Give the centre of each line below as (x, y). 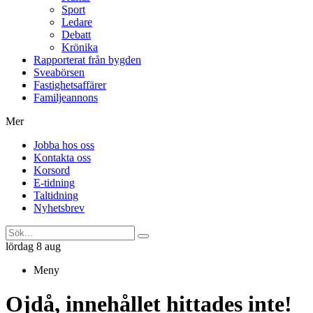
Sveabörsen (59, 72)
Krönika (80, 47)
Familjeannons (66, 97)
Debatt (76, 35)
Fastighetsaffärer (70, 85)
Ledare (77, 22)
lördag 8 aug (33, 246)
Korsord (52, 170)
